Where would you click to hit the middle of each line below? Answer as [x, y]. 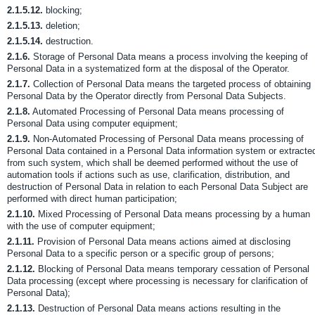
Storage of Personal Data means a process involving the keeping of [169, 57]
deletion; [62, 26]
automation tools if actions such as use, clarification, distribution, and [148, 175]
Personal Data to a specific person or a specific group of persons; [141, 253]
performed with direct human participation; [92, 199]
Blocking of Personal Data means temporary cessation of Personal [172, 269]
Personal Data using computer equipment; [92, 123]
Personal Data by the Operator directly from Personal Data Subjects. [147, 96]
